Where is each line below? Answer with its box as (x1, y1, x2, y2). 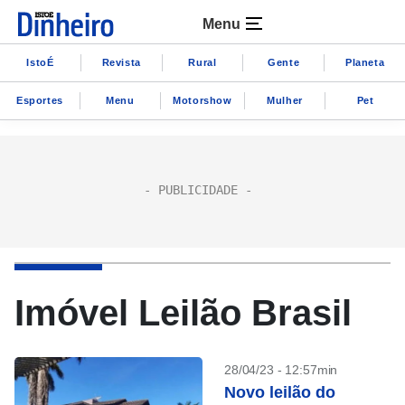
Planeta (344, 56, 385, 68)
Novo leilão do (224, 383, 335, 401)
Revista (101, 56, 141, 68)
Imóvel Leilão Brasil (14, 293, 352, 333)
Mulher (267, 94, 303, 106)
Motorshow (173, 94, 232, 106)
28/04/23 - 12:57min (224, 363, 338, 377)
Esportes (16, 94, 63, 106)
